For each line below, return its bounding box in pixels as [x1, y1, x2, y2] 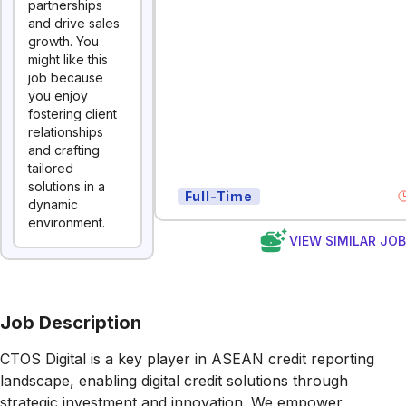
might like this [28, 52, 108, 67]
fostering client [28, 106, 117, 121]
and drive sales [28, 15, 120, 31]
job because [28, 70, 103, 85]
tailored [28, 160, 73, 176]
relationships [28, 124, 103, 140]
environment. [28, 215, 105, 230]
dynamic [28, 197, 78, 212]
